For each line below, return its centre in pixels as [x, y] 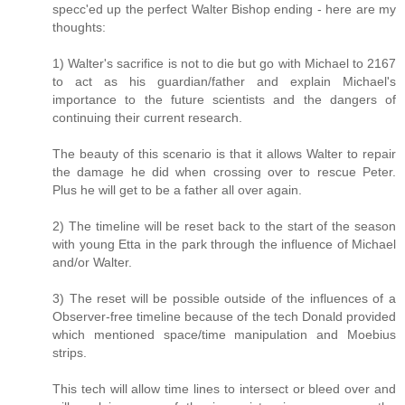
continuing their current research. [147, 118]
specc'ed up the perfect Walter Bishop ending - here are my [224, 9]
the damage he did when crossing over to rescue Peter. [224, 172]
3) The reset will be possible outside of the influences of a [224, 299]
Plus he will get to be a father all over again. [177, 190]
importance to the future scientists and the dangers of [224, 100]
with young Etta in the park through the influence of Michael [224, 245]
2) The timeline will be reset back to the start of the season [224, 226]
